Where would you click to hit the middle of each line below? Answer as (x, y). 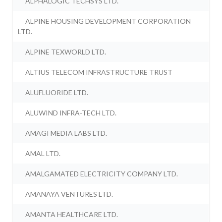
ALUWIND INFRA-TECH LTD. (71, 113)
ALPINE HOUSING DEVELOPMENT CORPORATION (108, 21)
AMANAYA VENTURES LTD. (69, 194)
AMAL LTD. (43, 154)
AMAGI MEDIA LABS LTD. (66, 133)
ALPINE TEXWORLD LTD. (66, 52)
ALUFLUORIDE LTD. (57, 93)
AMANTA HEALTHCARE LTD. (72, 215)
